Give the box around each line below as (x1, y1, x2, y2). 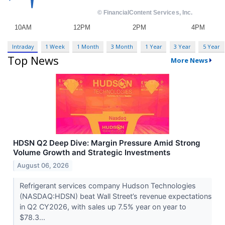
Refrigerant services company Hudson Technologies (19, 181, 196, 190)
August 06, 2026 (17, 162, 69, 170)
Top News (8, 53, 59, 68)
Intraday (12, 42, 34, 50)
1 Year (145, 42, 162, 50)
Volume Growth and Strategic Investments (13, 148, 170, 158)
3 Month (110, 42, 133, 50)
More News (170, 56, 208, 65)
